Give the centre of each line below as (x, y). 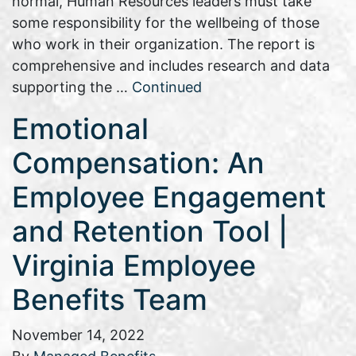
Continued (167, 87)
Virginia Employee (134, 266)
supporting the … (72, 87)
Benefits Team (110, 300)
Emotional (80, 129)
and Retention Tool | (150, 232)
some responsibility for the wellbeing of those (166, 23)
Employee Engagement (169, 197)
